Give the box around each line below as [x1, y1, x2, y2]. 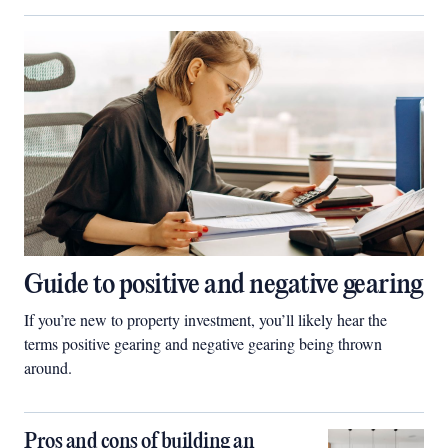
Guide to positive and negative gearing [24, 270, 422, 301]
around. [24, 357, 72, 378]
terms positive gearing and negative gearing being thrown [24, 333, 382, 354]
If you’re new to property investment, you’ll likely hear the [24, 309, 387, 330]
